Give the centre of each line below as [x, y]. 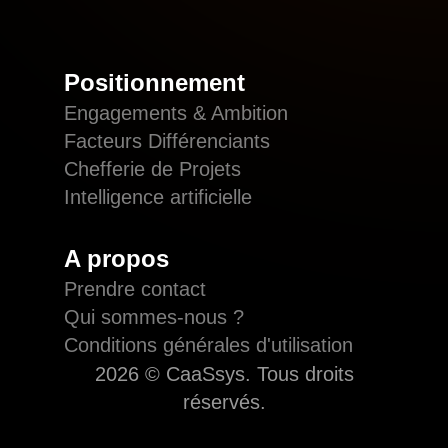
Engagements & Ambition [176, 113]
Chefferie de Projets [152, 169]
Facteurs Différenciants [167, 141]
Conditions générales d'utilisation [208, 345]
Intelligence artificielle [158, 197]
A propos [116, 258]
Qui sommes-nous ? [154, 317]
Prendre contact [135, 289]
